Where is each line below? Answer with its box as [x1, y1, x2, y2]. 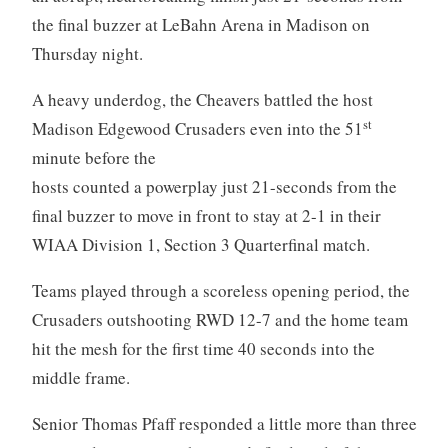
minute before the [31, 146, 156, 170]
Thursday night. [31, 42, 143, 66]
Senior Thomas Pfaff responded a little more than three [31, 412, 417, 436]
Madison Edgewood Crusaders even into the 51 [31, 117, 363, 141]
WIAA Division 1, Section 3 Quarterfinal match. [31, 233, 370, 257]
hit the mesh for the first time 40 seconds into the [31, 337, 375, 361]
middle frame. [31, 366, 130, 390]
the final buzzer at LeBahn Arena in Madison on [31, 13, 370, 37]
